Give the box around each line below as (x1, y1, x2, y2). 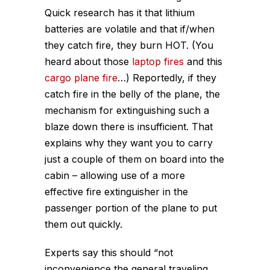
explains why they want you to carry (45, 137, 213, 149)
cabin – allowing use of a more (45, 169, 185, 181)
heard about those (45, 55, 132, 67)
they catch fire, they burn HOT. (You (45, 39, 213, 51)
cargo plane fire (45, 72, 118, 84)
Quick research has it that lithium (45, 7, 195, 19)
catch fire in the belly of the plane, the (45, 88, 220, 100)
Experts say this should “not (45, 246, 173, 259)
